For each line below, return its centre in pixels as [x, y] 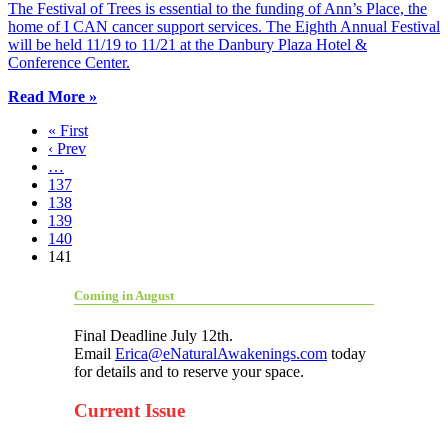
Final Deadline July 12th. [153, 335]
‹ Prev [67, 148]
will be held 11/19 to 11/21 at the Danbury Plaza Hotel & [187, 44]
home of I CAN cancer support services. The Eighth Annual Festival [224, 26]
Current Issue [129, 410]
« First [68, 130]
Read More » [52, 96]
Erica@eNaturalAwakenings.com [221, 353]
